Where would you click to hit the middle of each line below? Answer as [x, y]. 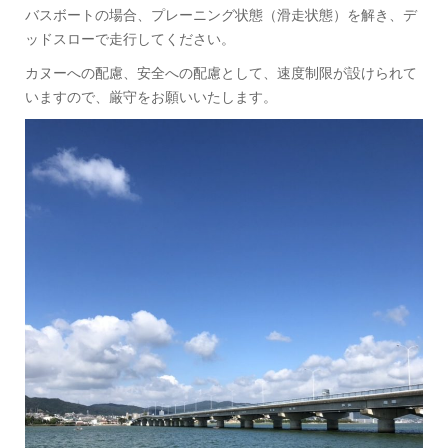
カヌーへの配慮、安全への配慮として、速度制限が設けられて [221, 73]
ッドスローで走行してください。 [130, 39]
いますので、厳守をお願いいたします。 [151, 97]
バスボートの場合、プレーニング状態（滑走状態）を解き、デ [221, 15]
